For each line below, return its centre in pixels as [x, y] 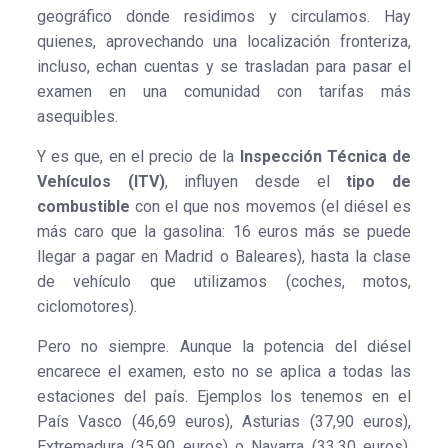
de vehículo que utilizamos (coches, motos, [224, 281]
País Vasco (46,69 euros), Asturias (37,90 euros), [224, 421]
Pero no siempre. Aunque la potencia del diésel [224, 346]
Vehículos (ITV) [100, 181]
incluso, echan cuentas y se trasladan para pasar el [224, 66]
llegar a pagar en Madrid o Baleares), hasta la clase [224, 256]
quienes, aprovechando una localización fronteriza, [224, 41]
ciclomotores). [86, 306]
